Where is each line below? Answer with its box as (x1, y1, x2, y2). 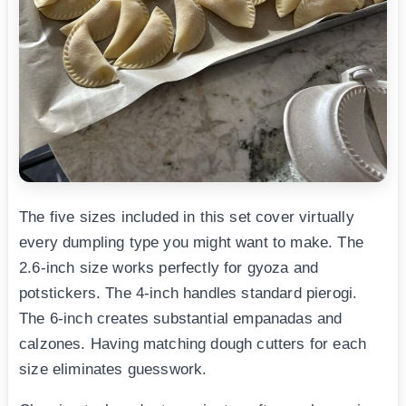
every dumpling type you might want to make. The (19, 233, 363, 251)
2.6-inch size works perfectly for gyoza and (19, 258, 319, 276)
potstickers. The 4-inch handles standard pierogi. (19, 284, 358, 302)
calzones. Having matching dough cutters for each (19, 334, 367, 353)
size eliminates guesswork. (19, 360, 208, 378)
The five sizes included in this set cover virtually (19, 208, 354, 226)
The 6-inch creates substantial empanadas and (19, 309, 343, 327)
